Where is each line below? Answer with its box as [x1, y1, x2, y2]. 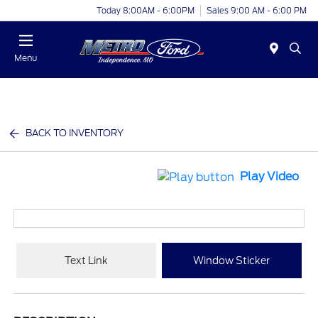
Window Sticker [193, 254, 270, 266]
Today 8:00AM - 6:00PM [97, 5, 194, 16]
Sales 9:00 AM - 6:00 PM [207, 5, 307, 16]
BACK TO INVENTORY [26, 128, 124, 138]
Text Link [65, 254, 109, 266]
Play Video [239, 170, 299, 184]
